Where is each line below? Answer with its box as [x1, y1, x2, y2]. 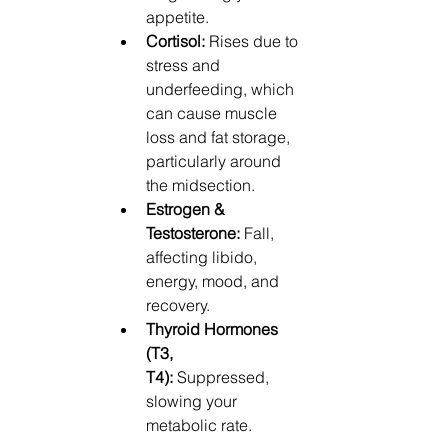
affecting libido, [146, 246, 261, 267]
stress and [146, 54, 224, 75]
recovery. [146, 294, 210, 315]
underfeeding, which [146, 78, 298, 99]
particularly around [146, 150, 285, 171]
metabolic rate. [146, 414, 252, 435]
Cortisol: [146, 30, 205, 51]
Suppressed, [173, 366, 273, 387]
